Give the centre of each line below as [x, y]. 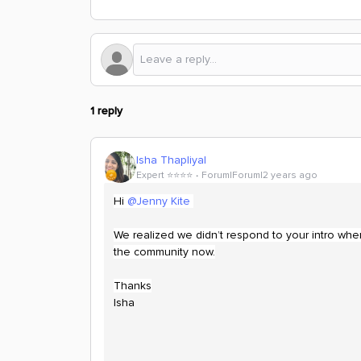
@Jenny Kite [159, 201]
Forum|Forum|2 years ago [259, 175]
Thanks [133, 286]
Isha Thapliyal [171, 160]
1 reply [106, 111]
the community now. [164, 252]
